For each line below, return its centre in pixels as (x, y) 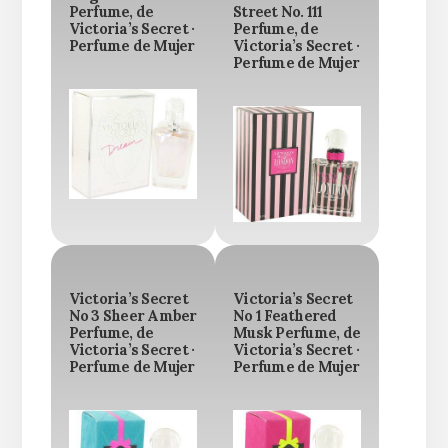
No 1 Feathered (285, 315)
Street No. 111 (278, 11)
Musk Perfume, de (296, 332)
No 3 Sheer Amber (132, 315)
